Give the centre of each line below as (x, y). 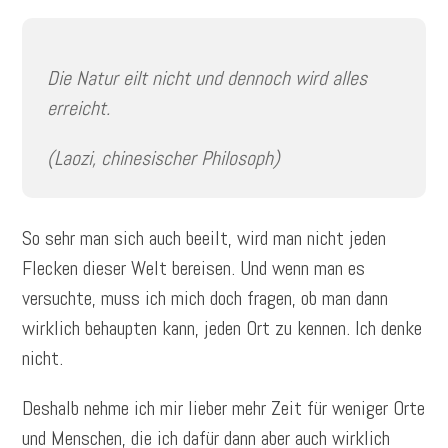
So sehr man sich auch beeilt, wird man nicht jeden (204, 238)
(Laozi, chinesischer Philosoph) (164, 158)
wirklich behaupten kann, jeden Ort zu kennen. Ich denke (222, 328)
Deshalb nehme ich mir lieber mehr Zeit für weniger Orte (224, 408)
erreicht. (79, 108)
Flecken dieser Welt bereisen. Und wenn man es (194, 268)
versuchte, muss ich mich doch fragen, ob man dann (205, 298)
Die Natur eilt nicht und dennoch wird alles (207, 78)
